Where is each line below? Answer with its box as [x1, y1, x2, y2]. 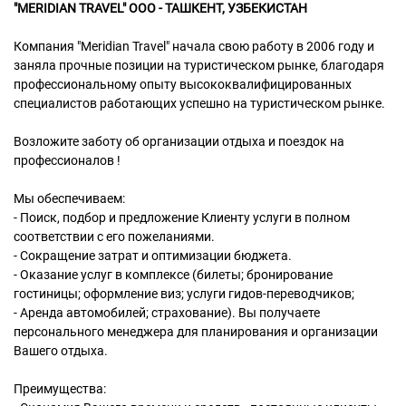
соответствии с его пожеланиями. [14, 229, 215, 244]
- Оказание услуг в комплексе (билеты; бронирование [14, 267, 333, 282]
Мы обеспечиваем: [14, 191, 125, 206]
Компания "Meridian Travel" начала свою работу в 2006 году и [14, 39, 374, 53]
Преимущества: [14, 382, 106, 396]
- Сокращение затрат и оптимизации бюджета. [14, 248, 292, 263]
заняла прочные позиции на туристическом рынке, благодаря [14, 58, 384, 72]
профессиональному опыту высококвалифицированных [14, 77, 352, 92]
